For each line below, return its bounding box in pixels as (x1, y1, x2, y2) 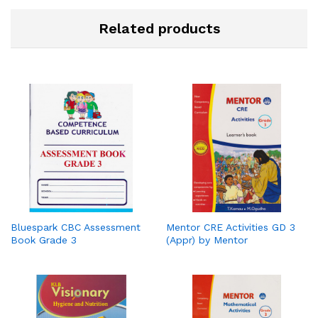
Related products (98, 19, 220, 37)
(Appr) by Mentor (166, 234, 248, 246)
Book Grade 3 (11, 234, 77, 246)
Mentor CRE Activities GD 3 (166, 221, 295, 233)
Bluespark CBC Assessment (11, 221, 141, 233)
